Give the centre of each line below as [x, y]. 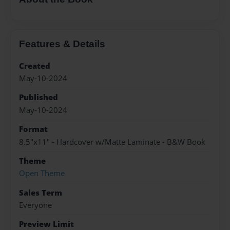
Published [39, 98]
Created [35, 66]
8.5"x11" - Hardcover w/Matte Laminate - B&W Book [112, 142]
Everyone [35, 205]
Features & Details [62, 44]
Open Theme [42, 174]
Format [33, 129]
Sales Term [41, 193]
